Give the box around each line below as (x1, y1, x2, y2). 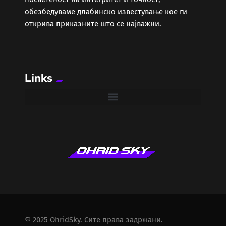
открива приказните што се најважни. (25, 19, 161, 28)
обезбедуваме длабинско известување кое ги (25, 7, 187, 16)
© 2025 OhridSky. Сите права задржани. (25, 215, 163, 224)
